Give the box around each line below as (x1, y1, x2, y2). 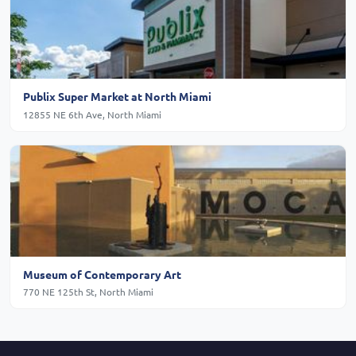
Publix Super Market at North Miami (23, 89, 211, 104)
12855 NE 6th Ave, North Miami (23, 107, 161, 121)
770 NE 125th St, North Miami (23, 285, 153, 299)
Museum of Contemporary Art (23, 266, 181, 281)
